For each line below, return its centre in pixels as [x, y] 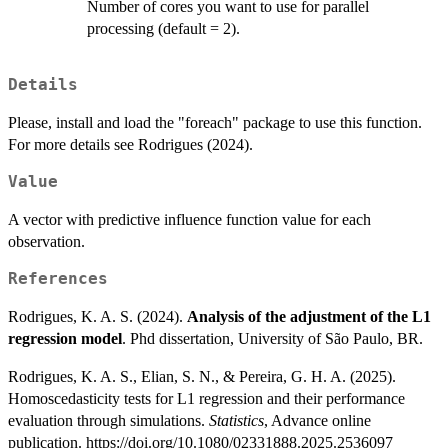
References [58, 278]
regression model [65, 338]
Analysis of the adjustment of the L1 [309, 316]
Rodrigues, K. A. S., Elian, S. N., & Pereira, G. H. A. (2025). [202, 376]
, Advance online [317, 420]
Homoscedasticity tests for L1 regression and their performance [206, 398]
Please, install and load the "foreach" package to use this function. [215, 122]
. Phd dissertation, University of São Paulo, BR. [272, 338]
